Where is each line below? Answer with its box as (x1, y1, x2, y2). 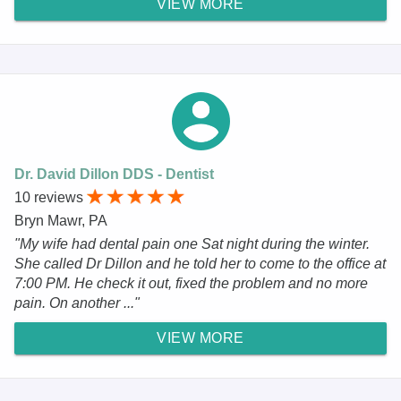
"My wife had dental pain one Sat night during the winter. (14, 235, 370, 252)
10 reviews (14, 189, 87, 205)
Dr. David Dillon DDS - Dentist (14, 166, 214, 182)
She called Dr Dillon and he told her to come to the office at (14, 255, 386, 271)
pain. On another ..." (14, 294, 140, 311)
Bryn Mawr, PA (14, 212, 107, 228)
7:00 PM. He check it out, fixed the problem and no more (14, 275, 368, 291)
